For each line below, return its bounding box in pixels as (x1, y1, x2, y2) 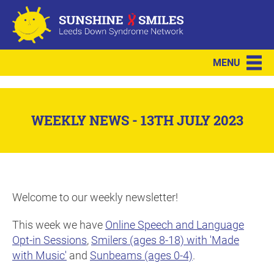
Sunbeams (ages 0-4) (90, 248, 193, 263)
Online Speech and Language (105, 217, 244, 232)
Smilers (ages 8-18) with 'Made (91, 232, 239, 248)
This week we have (12, 217, 105, 232)
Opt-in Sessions (12, 232, 87, 248)
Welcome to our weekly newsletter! (12, 190, 180, 205)
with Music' (12, 248, 67, 263)
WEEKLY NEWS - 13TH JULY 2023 (31, 111, 243, 130)
